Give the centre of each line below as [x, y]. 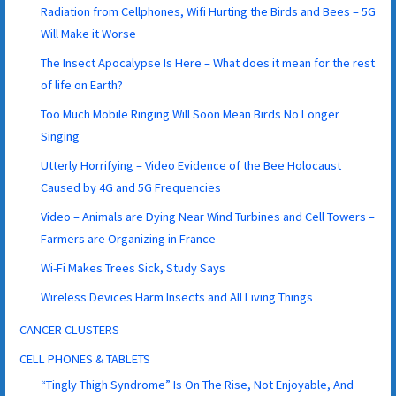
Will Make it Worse [89, 33]
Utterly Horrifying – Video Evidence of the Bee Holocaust [191, 165]
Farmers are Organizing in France [129, 238]
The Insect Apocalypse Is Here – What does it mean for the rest [208, 62]
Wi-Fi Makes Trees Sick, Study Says [133, 267]
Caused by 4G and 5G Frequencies [131, 187]
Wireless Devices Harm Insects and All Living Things [177, 297]
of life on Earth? [82, 84]
